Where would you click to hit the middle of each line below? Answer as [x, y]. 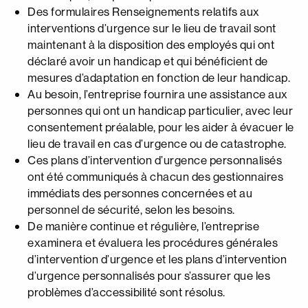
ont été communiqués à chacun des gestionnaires [155, 176]
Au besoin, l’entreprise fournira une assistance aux [158, 94]
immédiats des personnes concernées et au [140, 193]
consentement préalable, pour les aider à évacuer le [161, 127]
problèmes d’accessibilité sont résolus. [126, 292]
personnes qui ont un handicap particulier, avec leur [160, 110]
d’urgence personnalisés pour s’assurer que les [149, 275]
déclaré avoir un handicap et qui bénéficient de [148, 61]
